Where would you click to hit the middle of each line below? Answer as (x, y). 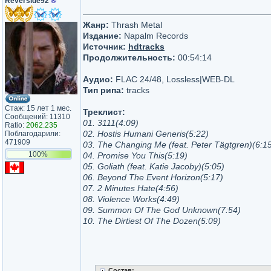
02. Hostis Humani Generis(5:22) (146, 134)
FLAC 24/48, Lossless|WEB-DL (174, 79)
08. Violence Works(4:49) (131, 199)
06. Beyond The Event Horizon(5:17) (153, 177)
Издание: (102, 36)
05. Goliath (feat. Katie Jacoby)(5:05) (154, 166)
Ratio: (15, 125)
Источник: (104, 47)
